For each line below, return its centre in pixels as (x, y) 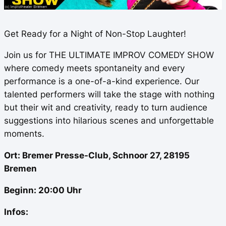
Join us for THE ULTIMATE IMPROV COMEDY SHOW (109, 55)
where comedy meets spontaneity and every (94, 68)
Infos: (16, 212)
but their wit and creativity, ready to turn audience (106, 108)
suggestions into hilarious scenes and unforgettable (109, 121)
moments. (24, 134)
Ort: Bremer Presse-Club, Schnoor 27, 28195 (97, 156)
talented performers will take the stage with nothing (109, 95)
